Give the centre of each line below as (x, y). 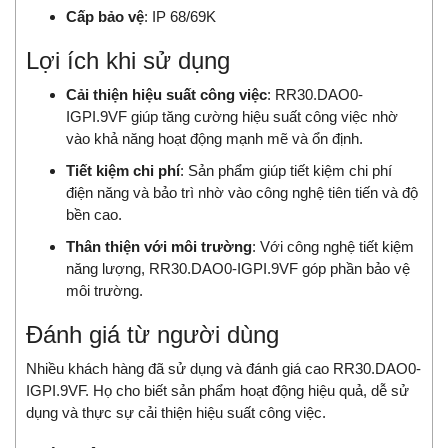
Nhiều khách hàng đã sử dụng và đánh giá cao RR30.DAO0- (223, 369)
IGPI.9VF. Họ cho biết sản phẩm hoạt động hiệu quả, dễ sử (217, 391)
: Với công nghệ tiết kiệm (333, 247)
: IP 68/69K (180, 17)
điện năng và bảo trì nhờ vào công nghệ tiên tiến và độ (242, 193)
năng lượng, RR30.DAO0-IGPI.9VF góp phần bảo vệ (238, 269)
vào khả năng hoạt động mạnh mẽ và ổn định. (214, 139)
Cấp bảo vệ (105, 17)
